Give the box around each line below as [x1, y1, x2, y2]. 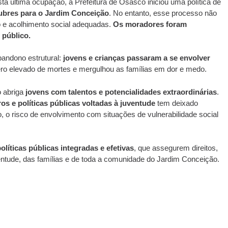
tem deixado [155, 98, 198, 107]
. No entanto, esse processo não [108, 8, 217, 17]
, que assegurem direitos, [133, 144, 218, 152]
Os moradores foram [112, 19, 187, 28]
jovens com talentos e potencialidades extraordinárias [25, 87, 217, 96]
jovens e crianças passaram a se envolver [63, 53, 210, 62]
